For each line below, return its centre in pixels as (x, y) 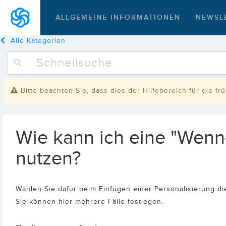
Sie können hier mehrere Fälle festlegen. (90, 202)
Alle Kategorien (38, 41)
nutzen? (48, 159)
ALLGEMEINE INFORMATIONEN (118, 17)
